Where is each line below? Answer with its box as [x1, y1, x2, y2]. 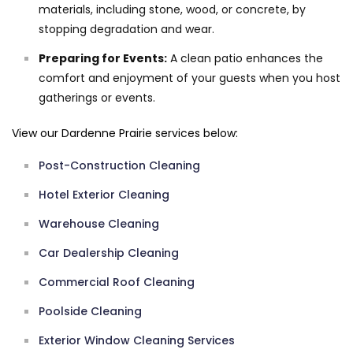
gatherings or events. [39, 90, 155, 106]
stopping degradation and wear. [39, 21, 214, 38]
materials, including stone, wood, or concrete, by [39, 2, 306, 18]
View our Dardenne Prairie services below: [12, 125, 238, 142]
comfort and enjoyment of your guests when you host [39, 70, 340, 87]
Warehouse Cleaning [39, 216, 159, 232]
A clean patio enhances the [167, 50, 323, 67]
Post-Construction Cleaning [39, 158, 200, 174]
